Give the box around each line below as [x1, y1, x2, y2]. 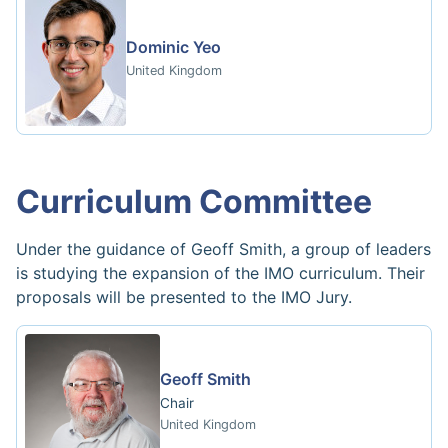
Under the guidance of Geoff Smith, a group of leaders [16, 239, 431, 259]
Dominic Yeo [126, 36, 221, 57]
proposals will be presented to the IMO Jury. [16, 287, 352, 307]
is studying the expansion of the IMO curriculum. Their [16, 263, 425, 283]
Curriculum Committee [16, 182, 372, 221]
